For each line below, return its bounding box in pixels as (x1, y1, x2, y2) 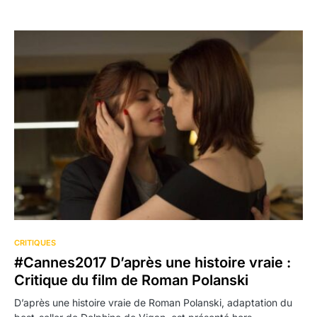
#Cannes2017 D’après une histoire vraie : (14, 254, 291, 272)
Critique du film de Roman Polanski (14, 272, 248, 289)
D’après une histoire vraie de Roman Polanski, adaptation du (14, 296, 292, 309)
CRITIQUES (14, 238, 56, 248)
